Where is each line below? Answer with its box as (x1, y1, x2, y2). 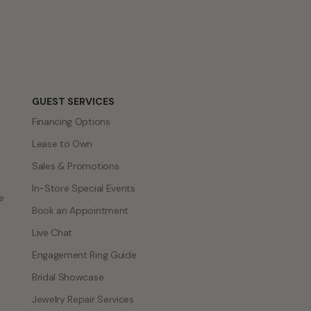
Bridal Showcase (32, 270, 104, 283)
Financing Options (32, 115, 110, 128)
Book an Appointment (32, 203, 128, 217)
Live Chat (32, 226, 73, 239)
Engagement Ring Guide (32, 248, 137, 261)
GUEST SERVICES (32, 94, 115, 108)
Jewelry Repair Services (32, 292, 134, 305)
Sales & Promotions (32, 159, 119, 172)
